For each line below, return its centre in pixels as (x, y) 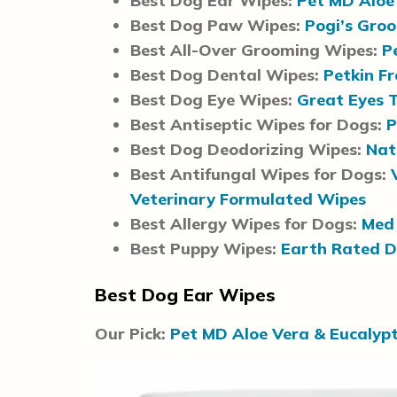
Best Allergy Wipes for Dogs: (244, 223)
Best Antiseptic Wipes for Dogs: (256, 124)
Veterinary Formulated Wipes (248, 198)
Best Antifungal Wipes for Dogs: (258, 174)
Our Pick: (132, 333)
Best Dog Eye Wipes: (211, 99)
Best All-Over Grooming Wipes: (256, 50)
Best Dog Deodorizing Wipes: (248, 149)
